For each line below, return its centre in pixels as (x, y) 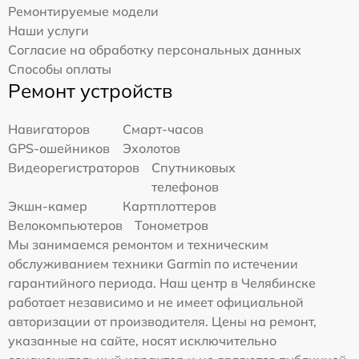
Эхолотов (152, 148)
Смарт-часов (163, 129)
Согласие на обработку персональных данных (155, 50)
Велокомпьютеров (65, 225)
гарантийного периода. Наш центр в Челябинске (162, 283)
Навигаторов (49, 129)
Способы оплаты (60, 69)
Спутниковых (194, 167)
